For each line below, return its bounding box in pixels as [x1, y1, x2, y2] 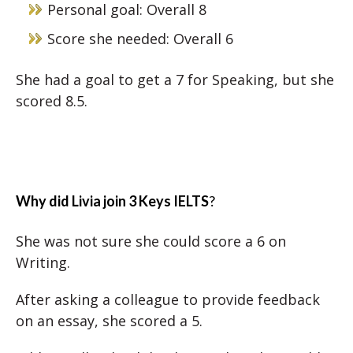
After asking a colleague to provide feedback [16, 290, 320, 309]
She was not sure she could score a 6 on [16, 232, 286, 251]
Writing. [16, 253, 70, 272]
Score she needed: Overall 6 [47, 29, 233, 48]
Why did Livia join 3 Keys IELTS [16, 192, 209, 210]
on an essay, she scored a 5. [16, 311, 203, 330]
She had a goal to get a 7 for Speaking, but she [16, 70, 334, 89]
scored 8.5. [16, 91, 87, 110]
